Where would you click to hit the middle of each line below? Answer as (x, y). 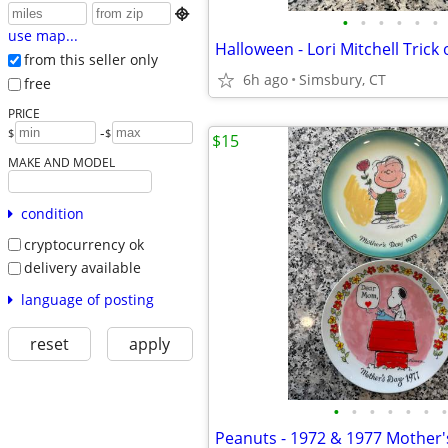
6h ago (265, 79)
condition (52, 213)
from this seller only (90, 60)
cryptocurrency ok (83, 244)
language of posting (87, 299)
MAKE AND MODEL (61, 161)
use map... (42, 36)
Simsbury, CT (342, 79)
